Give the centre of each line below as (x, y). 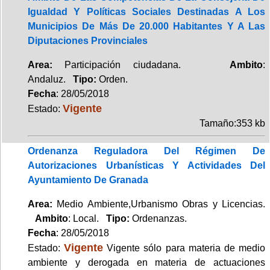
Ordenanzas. (159, 218)
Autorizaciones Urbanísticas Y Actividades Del (146, 165)
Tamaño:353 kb (232, 123)
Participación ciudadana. (141, 64)
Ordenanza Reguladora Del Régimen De (146, 151)
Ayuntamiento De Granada (88, 180)
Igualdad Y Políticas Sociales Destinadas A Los (146, 11)
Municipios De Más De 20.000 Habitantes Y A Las (146, 26)
